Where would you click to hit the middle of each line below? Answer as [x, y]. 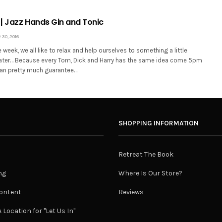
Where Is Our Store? [150, 173]
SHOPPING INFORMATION [159, 123]
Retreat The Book [146, 155]
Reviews [131, 192]
